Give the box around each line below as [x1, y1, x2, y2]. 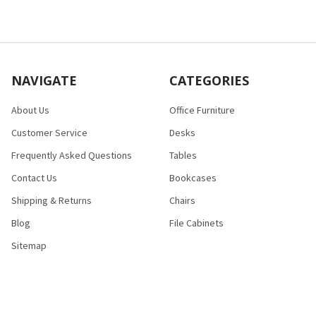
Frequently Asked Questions [11, 148, 132, 162]
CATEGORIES [169, 71, 249, 89]
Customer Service [11, 126, 87, 139]
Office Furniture [169, 103, 235, 116]
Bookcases [169, 171, 217, 184]
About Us [11, 103, 49, 116]
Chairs [169, 193, 195, 207]
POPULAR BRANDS [11, 296, 130, 314]
